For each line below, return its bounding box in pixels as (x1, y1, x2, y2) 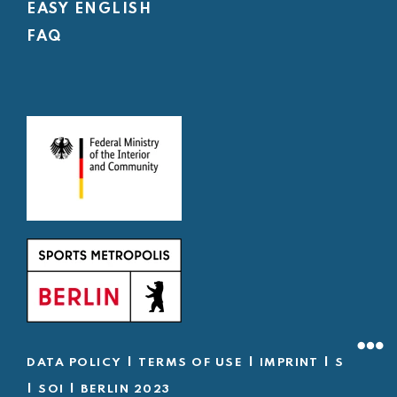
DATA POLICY (27, 356, 122, 369)
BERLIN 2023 (81, 383, 171, 395)
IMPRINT (259, 356, 318, 369)
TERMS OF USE (138, 356, 243, 369)
